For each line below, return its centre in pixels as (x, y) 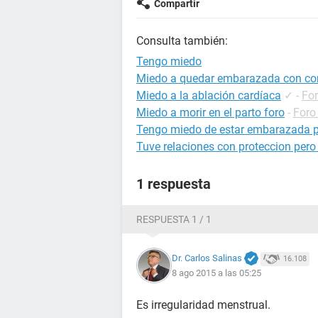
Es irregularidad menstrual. (203, 305)
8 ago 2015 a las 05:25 (216, 273)
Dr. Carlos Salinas (207, 258)
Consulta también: (182, 41)
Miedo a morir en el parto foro (210, 113)
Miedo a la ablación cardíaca (209, 95)
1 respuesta (174, 184)
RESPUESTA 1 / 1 (174, 219)
